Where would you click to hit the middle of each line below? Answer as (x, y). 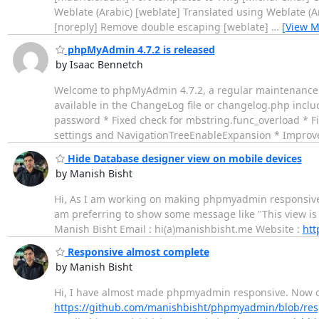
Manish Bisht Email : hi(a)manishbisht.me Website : (178, 229)
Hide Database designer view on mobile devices (183, 158)
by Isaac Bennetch (99, 65)
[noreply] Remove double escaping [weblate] (162, 26)
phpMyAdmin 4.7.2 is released (140, 50)
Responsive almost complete (137, 252)
